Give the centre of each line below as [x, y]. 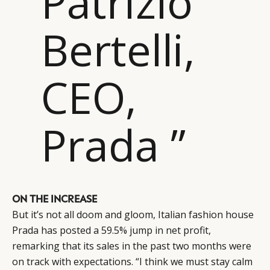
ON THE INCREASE [55, 198]
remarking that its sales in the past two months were [132, 246]
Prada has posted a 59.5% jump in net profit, [111, 231]
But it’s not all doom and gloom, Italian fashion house [133, 215]
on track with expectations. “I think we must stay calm [132, 262]
